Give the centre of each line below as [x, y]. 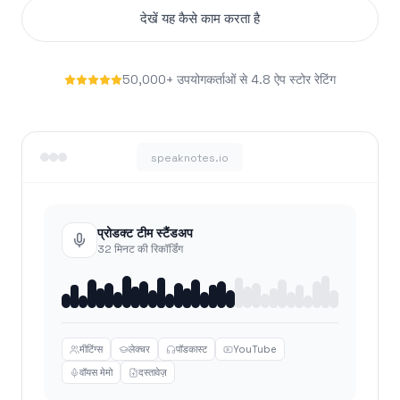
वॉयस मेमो [96, 372]
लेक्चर [139, 349]
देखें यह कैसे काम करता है [200, 18]
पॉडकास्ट [192, 349]
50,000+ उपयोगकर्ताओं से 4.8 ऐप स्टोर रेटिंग [229, 79]
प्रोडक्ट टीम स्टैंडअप [145, 233]
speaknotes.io [189, 158]
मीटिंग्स [91, 349]
